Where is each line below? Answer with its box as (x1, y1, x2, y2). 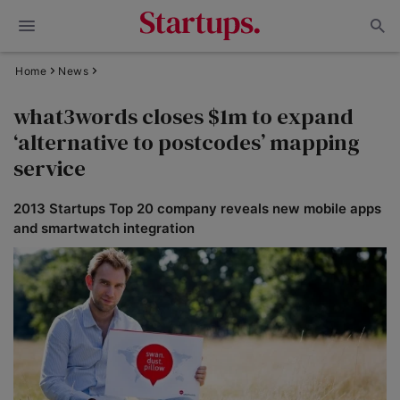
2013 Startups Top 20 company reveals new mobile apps (13, 200, 381, 217)
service (13, 153, 86, 183)
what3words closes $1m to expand (13, 101, 354, 131)
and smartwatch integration (13, 220, 195, 237)
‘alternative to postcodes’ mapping (13, 127, 360, 157)
